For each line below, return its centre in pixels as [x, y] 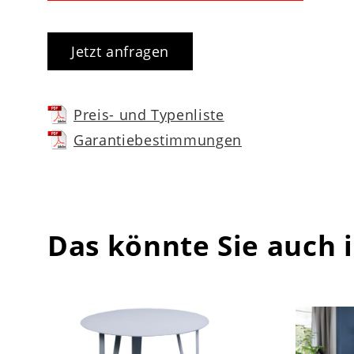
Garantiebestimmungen [158, 139]
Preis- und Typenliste [149, 114]
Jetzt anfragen [121, 51]
